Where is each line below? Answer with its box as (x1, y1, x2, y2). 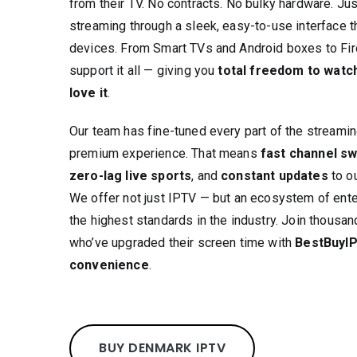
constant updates (221, 168, 328, 183)
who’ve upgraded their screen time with (69, 235, 296, 250)
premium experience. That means (69, 146, 261, 161)
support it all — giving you (69, 63, 218, 78)
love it (69, 85, 108, 100)
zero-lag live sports (69, 168, 192, 183)
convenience (69, 257, 149, 273)
